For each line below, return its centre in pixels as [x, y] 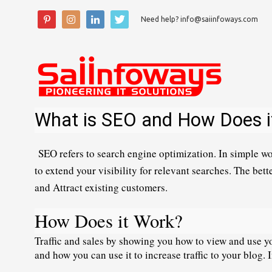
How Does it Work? [109, 221]
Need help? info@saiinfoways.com [200, 19]
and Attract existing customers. [101, 187]
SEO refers [61, 153]
